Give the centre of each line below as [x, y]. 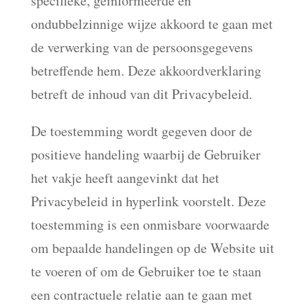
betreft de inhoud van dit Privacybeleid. [141, 94]
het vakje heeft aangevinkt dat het [125, 178]
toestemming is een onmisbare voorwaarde [150, 224]
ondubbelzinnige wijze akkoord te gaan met [152, 24]
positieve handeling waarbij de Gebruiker [145, 154]
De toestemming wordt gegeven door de [141, 131]
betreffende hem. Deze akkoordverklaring [146, 70]
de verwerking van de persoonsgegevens [142, 47]
